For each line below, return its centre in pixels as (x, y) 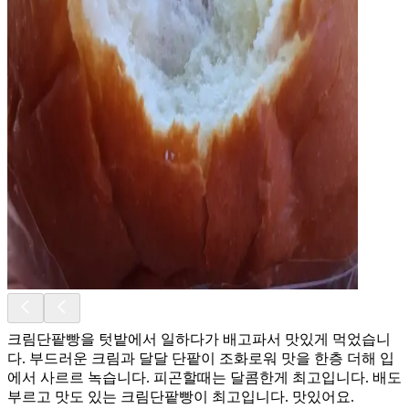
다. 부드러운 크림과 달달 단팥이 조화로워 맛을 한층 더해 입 (201, 358)
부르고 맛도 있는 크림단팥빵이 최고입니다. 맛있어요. (181, 396)
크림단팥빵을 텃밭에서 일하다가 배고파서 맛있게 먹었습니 (199, 339)
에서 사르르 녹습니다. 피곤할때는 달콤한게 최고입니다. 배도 (204, 377)
